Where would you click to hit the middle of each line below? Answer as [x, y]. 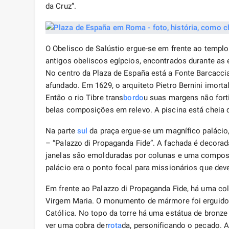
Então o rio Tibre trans [85, 98]
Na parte [61, 131]
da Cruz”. [61, 6]
